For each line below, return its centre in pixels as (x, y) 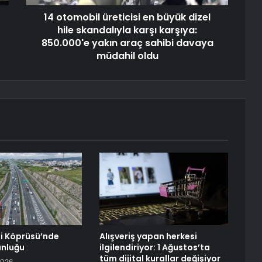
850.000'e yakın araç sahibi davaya (127, 43)
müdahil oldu (127, 56)
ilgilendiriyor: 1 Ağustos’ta (154, 247)
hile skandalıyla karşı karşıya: (127, 30)
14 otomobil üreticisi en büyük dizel (127, 17)
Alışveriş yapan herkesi (148, 236)
